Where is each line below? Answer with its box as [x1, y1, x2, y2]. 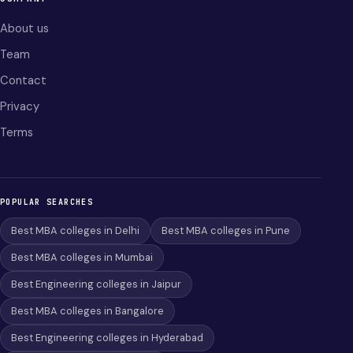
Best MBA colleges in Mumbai [11, 251, 153, 264]
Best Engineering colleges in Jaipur [11, 277, 181, 291]
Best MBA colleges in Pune [162, 224, 290, 237]
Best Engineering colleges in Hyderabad [11, 331, 203, 344]
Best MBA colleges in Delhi [11, 224, 139, 237]
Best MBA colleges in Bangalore [11, 304, 164, 318]
